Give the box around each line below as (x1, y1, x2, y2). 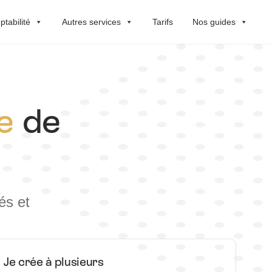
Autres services (62, 16, 121, 27)
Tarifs (152, 16, 173, 27)
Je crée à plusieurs (3, 255, 104, 268)
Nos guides (192, 16, 236, 27)
